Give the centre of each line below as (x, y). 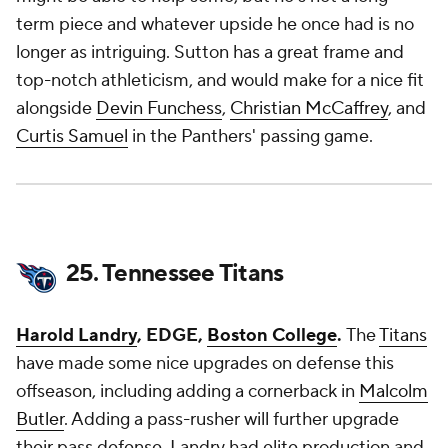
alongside (56, 108)
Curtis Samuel (72, 136)
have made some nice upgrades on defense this (205, 363)
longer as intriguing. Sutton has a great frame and (210, 52)
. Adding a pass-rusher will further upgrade (231, 419)
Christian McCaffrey (309, 108)
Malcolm (393, 391)
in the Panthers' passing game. (252, 136)
